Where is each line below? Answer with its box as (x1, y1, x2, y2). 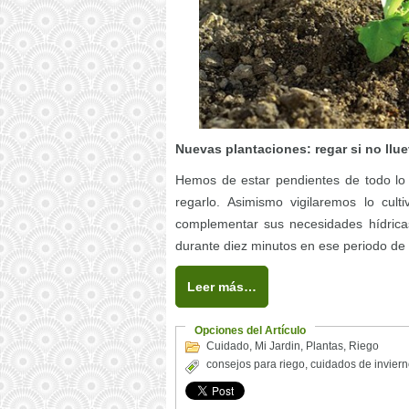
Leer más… (187, 278, 257, 294)
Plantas (306, 339, 343, 352)
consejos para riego (206, 357, 305, 371)
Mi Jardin (255, 339, 300, 352)
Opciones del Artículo (194, 323, 306, 337)
